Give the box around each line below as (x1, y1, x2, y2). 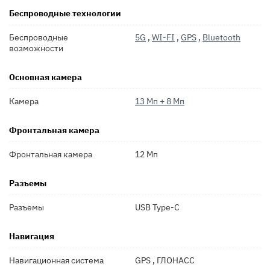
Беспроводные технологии (9, 7, 121, 19)
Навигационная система (9, 254, 104, 266)
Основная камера (9, 71, 82, 83)
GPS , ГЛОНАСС (135, 254, 195, 266)
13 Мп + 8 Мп (135, 95, 184, 107)
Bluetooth (202, 31, 240, 43)
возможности (9, 42, 63, 54)
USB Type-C (135, 201, 180, 213)
